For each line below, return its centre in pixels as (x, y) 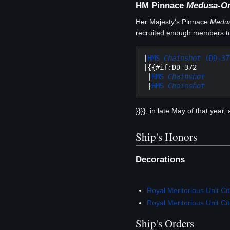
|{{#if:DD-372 (170, 68)
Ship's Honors (166, 136)
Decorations (160, 159)
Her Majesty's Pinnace (173, 22)
